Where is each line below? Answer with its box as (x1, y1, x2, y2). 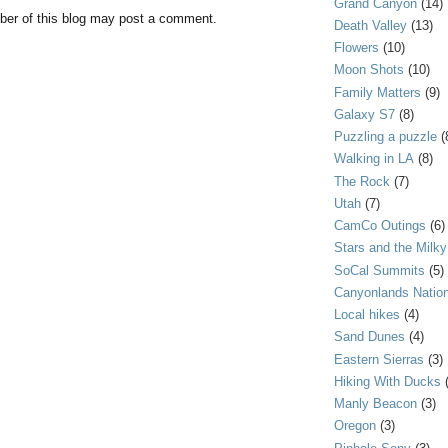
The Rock (334, 173, 390, 189)
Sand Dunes (334, 329, 405, 345)
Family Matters (334, 84, 421, 100)
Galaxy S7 (334, 106, 395, 122)
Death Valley (334, 17, 407, 33)
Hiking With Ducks (334, 373, 441, 389)
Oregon (334, 418, 376, 434)
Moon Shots (334, 62, 404, 78)
